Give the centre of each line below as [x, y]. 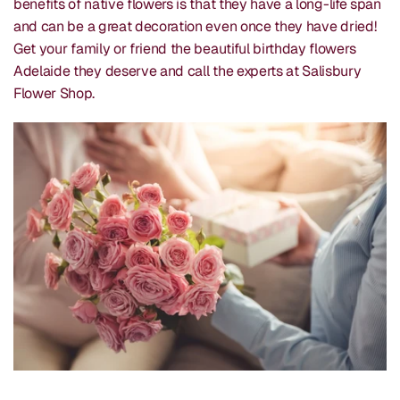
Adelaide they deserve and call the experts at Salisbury [187, 71]
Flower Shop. [54, 93]
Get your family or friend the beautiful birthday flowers [185, 48]
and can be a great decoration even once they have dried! [195, 26]
